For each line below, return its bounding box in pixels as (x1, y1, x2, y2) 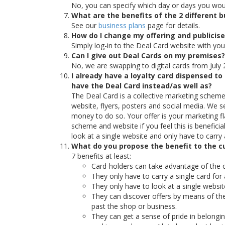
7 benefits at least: (71, 151, 131, 161)
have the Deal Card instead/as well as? (71, 81, 212, 90)
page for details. (146, 21, 200, 30)
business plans (98, 21, 146, 30)
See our (71, 21, 98, 30)
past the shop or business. (91, 201, 177, 211)
